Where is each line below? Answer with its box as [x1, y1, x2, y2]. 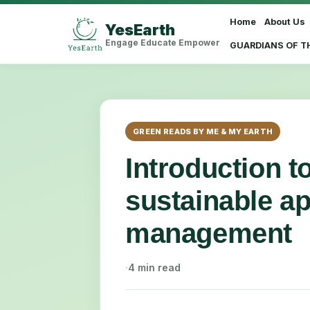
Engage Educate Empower [105, 37, 221, 48]
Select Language [224, 34, 289, 44]
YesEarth [105, 20, 176, 39]
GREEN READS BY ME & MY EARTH [133, 127, 273, 136]
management [125, 218, 292, 248]
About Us [264, 17, 306, 27]
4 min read [128, 262, 181, 273]
